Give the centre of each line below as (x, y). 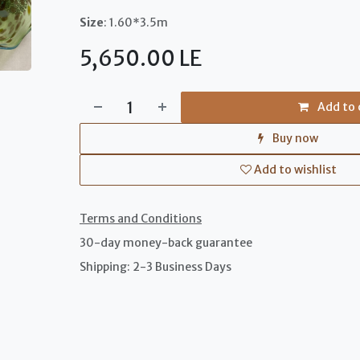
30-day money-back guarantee (166, 243)
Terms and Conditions (140, 219)
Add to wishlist (295, 170)
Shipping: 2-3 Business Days (155, 267)
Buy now (295, 138)
